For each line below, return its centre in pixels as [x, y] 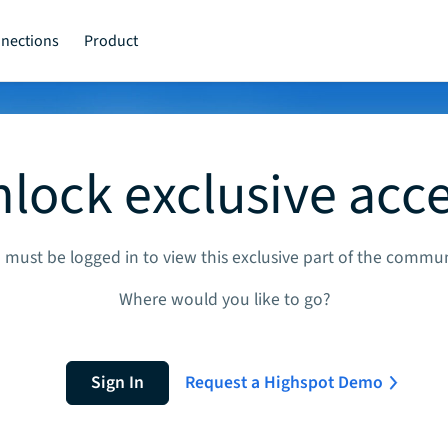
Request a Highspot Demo [283, 382]
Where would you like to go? [224, 299]
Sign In [117, 382]
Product [111, 40]
